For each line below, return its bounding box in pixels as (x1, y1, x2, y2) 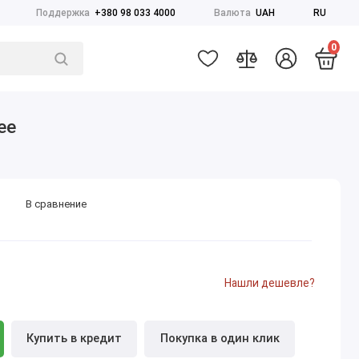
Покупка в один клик (159, 331, 280, 346)
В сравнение (26, 197, 87, 210)
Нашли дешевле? (224, 276, 316, 290)
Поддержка (36, 7, 91, 18)
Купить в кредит (26, 331, 122, 346)
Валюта (214, 7, 252, 18)
